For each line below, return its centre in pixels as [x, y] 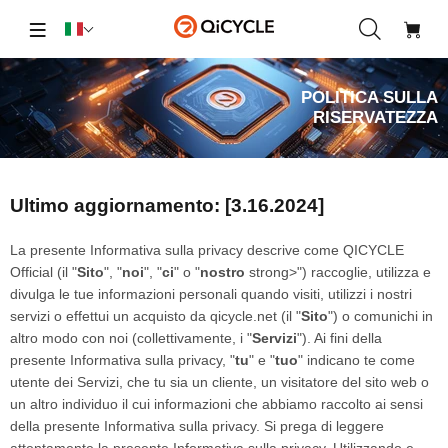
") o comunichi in [380, 316]
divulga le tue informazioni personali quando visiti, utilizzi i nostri [211, 294]
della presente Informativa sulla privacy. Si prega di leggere [197, 426]
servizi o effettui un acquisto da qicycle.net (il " [155, 316]
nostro [222, 272]
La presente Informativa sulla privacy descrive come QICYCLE [207, 250]
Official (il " [43, 272]
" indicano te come [356, 360]
